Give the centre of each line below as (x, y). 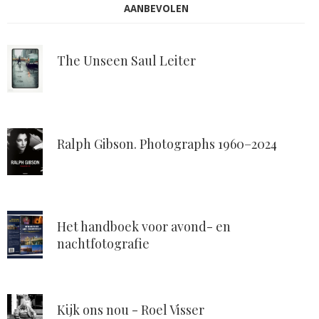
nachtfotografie (103, 244)
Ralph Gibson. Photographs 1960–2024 (167, 143)
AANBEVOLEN (156, 9)
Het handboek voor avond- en (144, 227)
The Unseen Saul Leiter (126, 61)
